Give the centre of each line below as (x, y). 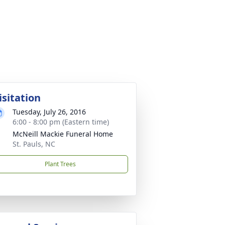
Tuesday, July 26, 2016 (49, 112)
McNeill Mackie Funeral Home (63, 134)
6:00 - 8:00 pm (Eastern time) (61, 122)
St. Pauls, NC (34, 144)
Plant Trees (60, 164)
